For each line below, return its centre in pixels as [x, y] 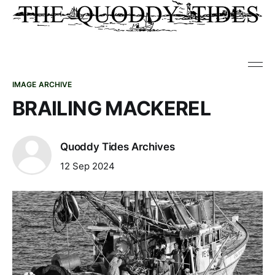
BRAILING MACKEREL [112, 108]
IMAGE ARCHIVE [42, 84]
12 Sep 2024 [87, 166]
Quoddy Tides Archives [118, 147]
